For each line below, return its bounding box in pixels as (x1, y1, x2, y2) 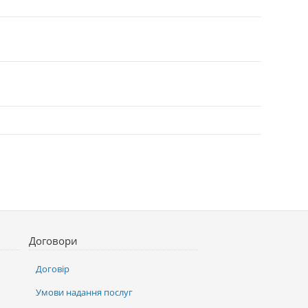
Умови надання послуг (36, 285, 133, 298)
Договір (36, 262, 70, 275)
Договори (29, 233, 78, 247)
